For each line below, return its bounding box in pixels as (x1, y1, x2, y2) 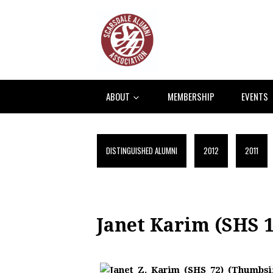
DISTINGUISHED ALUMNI (106, 144, 177, 157)
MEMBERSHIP (168, 89, 214, 103)
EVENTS (241, 89, 268, 103)
